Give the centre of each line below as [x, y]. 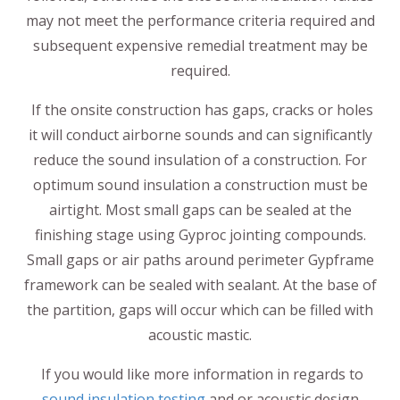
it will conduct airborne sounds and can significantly [200, 134]
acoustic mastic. [200, 334]
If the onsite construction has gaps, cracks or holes [200, 109]
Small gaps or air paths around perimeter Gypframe [200, 259]
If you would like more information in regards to [200, 374]
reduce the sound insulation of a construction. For [200, 159]
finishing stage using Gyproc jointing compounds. [200, 234]
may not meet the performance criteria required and [200, 20]
